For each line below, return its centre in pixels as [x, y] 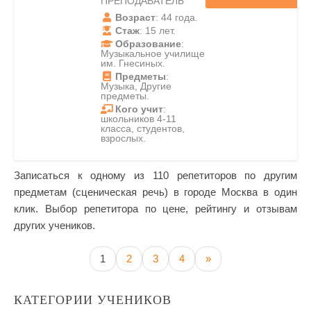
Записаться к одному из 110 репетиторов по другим [155, 175]
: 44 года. [177, 17]
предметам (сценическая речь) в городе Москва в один [155, 192]
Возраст [135, 17]
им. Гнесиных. [133, 63]
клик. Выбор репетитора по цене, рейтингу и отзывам [155, 209]
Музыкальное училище [153, 53]
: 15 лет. [158, 31]
